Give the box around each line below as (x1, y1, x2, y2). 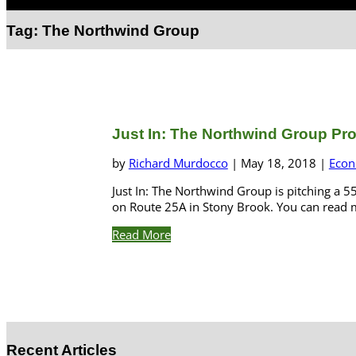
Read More (111, 226, 171, 243)
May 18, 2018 (240, 155, 316, 172)
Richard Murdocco (128, 155, 228, 172)
